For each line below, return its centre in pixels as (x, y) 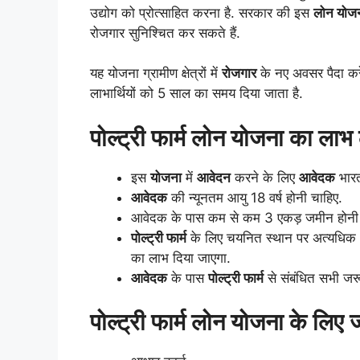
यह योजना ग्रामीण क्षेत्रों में (156, 74)
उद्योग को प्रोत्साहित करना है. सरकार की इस (202, 12)
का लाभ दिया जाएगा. (181, 258)
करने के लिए (265, 177)
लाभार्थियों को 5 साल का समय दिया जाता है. (196, 94)
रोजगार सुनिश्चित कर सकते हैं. (165, 33)
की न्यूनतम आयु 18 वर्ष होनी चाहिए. (255, 197)
